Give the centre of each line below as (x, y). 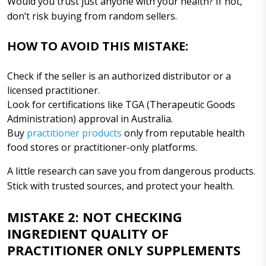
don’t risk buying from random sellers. (92, 16)
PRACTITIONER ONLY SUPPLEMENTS (124, 250)
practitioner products (74, 133)
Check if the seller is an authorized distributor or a (119, 76)
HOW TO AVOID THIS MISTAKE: (98, 46)
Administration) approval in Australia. (90, 118)
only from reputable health (183, 133)
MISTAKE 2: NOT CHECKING (95, 216)
